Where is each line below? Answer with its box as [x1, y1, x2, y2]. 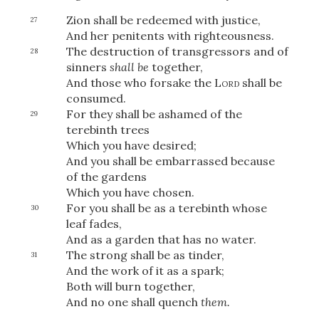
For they [66, 107, 113, 122]
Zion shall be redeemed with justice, [66, 13, 261, 28]
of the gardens [66, 169, 147, 184]
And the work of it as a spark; [66, 263, 224, 278]
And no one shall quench [66, 295, 201, 310]
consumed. [66, 91, 126, 106]
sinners [66, 60, 110, 75]
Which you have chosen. [66, 185, 194, 200]
